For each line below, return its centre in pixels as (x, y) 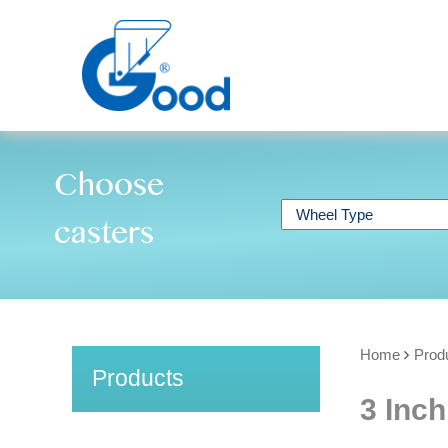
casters (103, 238)
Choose (108, 190)
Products (138, 378)
